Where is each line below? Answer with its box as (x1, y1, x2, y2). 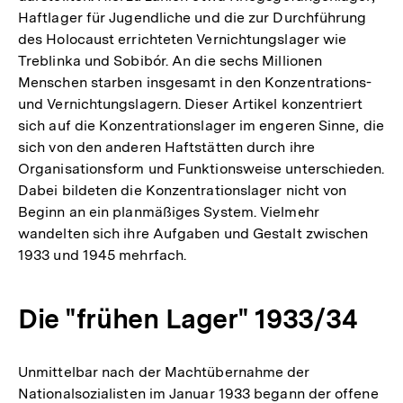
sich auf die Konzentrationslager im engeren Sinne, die (18, 117, 384, 134)
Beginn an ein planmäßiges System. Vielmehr (18, 203, 319, 220)
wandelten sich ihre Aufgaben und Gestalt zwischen (18, 225, 369, 242)
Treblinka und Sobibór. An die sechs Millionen (18, 52, 323, 69)
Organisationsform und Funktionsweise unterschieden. (18, 160, 385, 177)
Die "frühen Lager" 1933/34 (18, 302, 358, 335)
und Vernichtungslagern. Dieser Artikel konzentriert (18, 95, 363, 112)
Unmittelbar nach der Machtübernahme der (18, 363, 310, 381)
